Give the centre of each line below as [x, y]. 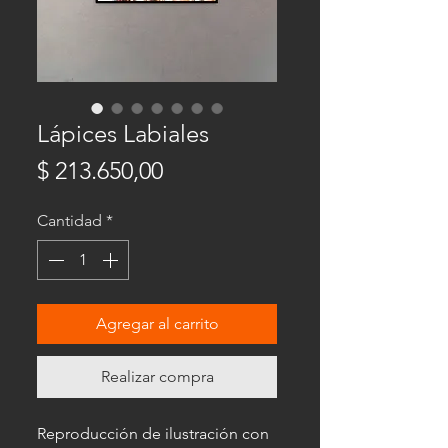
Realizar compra [157, 376]
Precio [195, 169]
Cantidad [69, 220]
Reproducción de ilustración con [153, 433]
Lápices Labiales [123, 133]
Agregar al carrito [157, 323]
